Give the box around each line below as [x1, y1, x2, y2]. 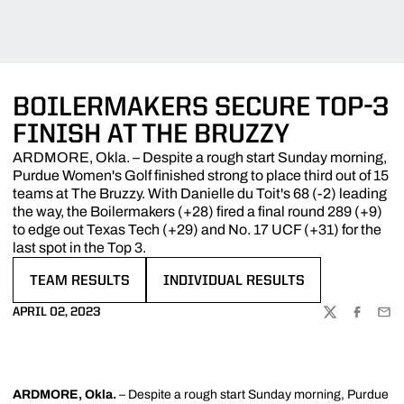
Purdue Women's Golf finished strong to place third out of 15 [13, 168, 389, 183]
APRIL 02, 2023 [13, 305, 101, 318]
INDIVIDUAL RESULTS [162, 274, 305, 289]
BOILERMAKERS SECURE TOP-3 [13, 95, 389, 122]
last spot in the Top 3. [13, 240, 146, 255]
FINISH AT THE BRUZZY [13, 122, 289, 149]
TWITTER [322, 313, 375, 326]
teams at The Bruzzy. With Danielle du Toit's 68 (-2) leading [13, 186, 387, 201]
